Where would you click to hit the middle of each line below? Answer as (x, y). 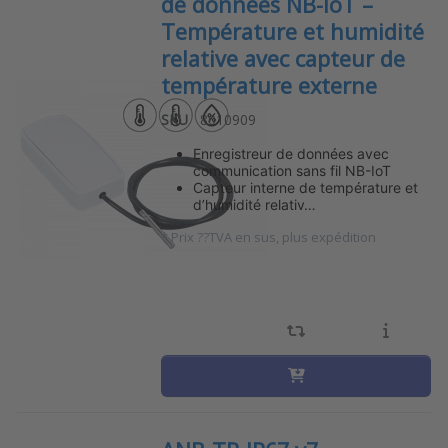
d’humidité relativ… (255, 204)
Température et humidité (293, 32)
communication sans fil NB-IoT (292, 170)
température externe (269, 86)
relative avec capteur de (283, 59)
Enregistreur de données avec (291, 153)
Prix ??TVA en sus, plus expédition (274, 236)
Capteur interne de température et (306, 187)
